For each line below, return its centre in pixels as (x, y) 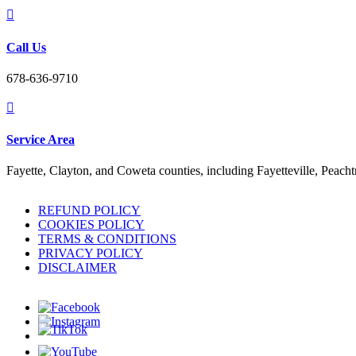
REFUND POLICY (89, 211)
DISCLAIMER (77, 268)
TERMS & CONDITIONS (107, 239)
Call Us (26, 47)
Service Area (41, 140)
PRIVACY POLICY (91, 253)
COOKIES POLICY (91, 225)
